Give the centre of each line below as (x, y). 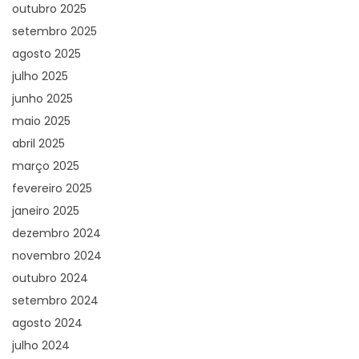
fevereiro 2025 (52, 188)
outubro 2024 (50, 278)
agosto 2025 (46, 53)
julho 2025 (40, 76)
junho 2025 (42, 98)
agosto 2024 (47, 323)
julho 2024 (41, 345)
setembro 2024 (55, 300)
